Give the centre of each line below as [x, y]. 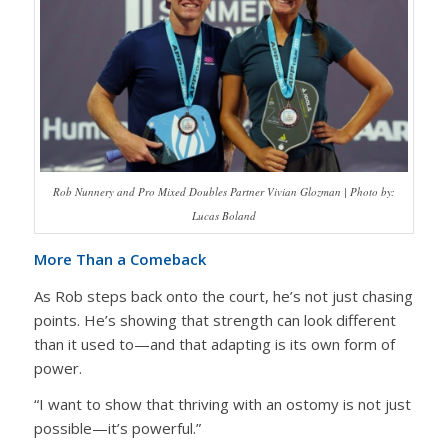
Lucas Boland [223, 216]
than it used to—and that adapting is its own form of [214, 343]
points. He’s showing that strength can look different [214, 319]
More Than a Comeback [119, 258]
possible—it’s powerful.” [117, 428]
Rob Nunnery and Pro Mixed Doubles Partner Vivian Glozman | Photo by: [223, 192]
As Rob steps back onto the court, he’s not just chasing [223, 295]
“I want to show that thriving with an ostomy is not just [222, 404]
